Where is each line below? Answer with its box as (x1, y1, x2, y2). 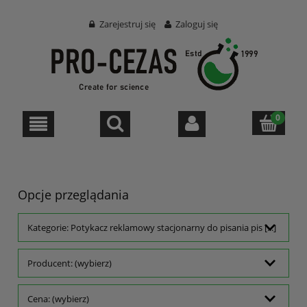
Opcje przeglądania (18, 186, 129, 203)
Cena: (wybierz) (27, 293, 89, 306)
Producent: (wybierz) (27, 257, 112, 270)
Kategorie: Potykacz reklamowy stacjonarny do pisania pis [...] (27, 221, 276, 234)
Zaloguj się (175, 18, 219, 30)
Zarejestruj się (99, 18, 156, 30)
